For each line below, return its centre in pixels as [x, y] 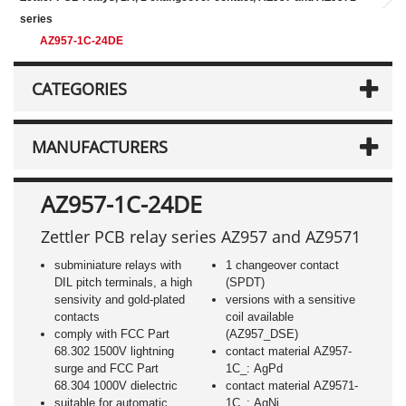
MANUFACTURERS [100, 147]
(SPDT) [245, 282]
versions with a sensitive [290, 300]
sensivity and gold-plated [120, 300]
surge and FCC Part [106, 368]
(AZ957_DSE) [261, 334]
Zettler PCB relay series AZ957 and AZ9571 [201, 237]
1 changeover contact [282, 265]
